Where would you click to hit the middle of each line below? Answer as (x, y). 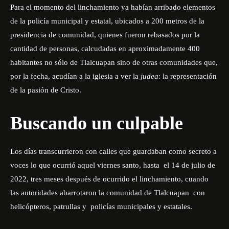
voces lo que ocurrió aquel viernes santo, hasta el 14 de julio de (113, 165)
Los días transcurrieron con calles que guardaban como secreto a (113, 151)
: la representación (188, 76)
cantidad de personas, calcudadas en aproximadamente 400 (105, 49)
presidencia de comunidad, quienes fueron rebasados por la (105, 35)
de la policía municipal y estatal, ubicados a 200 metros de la (107, 21)
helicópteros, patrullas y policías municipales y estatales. (102, 207)
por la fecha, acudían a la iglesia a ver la (75, 76)
